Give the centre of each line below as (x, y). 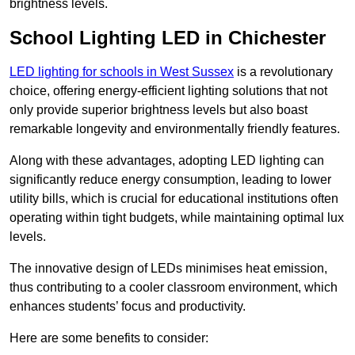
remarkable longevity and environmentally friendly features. (175, 129)
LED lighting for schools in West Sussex (122, 72)
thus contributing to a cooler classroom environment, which (174, 288)
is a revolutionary (283, 72)
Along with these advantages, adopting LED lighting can (167, 161)
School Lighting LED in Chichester (168, 38)
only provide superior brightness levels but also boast (158, 110)
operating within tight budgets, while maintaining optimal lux (177, 218)
